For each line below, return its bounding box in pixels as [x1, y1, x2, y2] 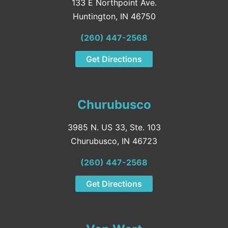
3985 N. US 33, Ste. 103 [67, 122, 161, 132]
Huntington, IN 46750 [72, 11, 156, 21]
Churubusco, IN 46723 [71, 135, 157, 146]
